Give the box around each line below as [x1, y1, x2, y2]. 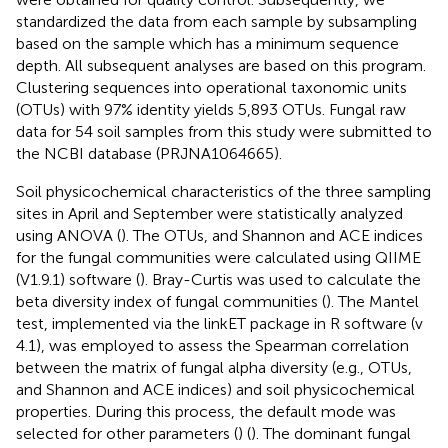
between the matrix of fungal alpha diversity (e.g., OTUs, [16, 357, 412, 377]
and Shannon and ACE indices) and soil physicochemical [16, 379, 415, 399]
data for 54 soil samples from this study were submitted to [16, 121, 432, 141]
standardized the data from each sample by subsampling [16, 11, 417, 31]
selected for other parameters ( [16, 423, 238, 443]
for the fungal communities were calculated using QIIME [16, 247, 421, 267]
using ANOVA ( [16, 225, 121, 245]
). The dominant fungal [251, 423, 411, 443]
